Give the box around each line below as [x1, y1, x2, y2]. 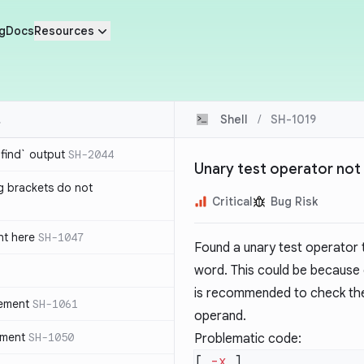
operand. [194, 308, 246, 324]
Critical [212, 194, 253, 209]
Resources [33, 24, 94, 38]
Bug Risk [271, 194, 318, 209]
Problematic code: [194, 331, 301, 347]
